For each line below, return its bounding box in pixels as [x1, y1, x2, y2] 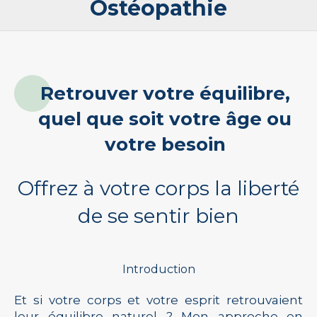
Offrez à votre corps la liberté [18, 176, 299, 200]
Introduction [122, 263, 195, 276]
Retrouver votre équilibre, [40, 82, 290, 105]
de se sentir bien [78, 204, 239, 228]
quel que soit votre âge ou [38, 108, 292, 130]
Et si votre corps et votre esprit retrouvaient [14, 293, 303, 307]
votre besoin [104, 133, 226, 156]
